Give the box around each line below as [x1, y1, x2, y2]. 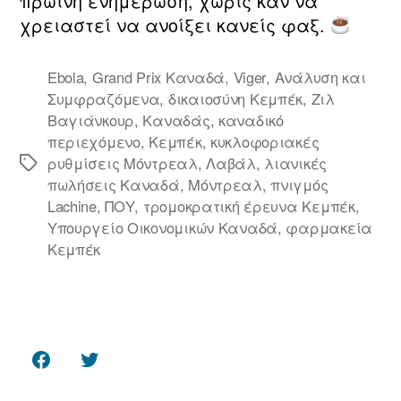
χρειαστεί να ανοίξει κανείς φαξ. [20, 11, 330, 38]
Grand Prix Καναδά [91, 65, 226, 88]
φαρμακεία [286, 216, 372, 238]
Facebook [39, 358, 115, 385]
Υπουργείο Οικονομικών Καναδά [47, 216, 278, 238]
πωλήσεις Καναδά [47, 173, 180, 195]
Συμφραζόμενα [47, 87, 160, 109]
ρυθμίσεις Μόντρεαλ [47, 151, 198, 174]
